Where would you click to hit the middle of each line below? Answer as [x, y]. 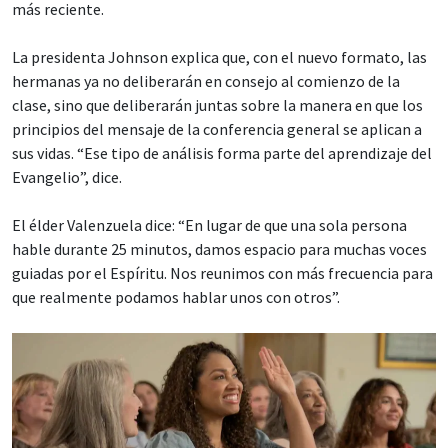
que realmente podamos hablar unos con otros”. [176, 296]
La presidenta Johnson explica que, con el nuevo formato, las [219, 56]
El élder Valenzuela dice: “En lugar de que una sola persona [209, 224]
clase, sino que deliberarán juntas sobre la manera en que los [217, 104]
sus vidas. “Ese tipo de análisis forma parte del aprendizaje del [222, 152]
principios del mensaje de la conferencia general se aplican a [217, 128]
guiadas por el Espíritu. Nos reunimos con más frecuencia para [222, 272]
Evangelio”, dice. [67, 176]
